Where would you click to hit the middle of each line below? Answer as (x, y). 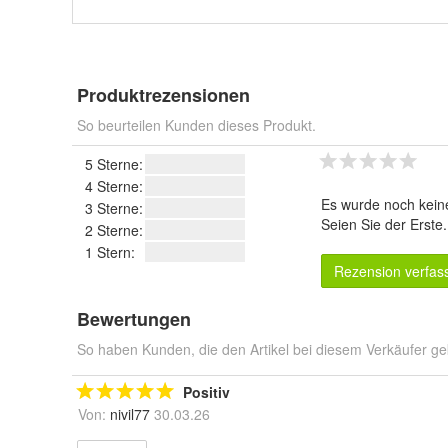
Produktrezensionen (163, 95)
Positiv (206, 392)
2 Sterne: (114, 230)
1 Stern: (110, 252)
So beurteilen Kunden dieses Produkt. (196, 125)
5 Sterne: (114, 164)
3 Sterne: (114, 208)
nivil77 (130, 414)
